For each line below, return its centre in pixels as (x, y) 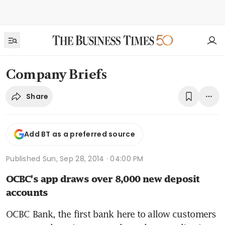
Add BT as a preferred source (80, 134)
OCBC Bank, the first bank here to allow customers (111, 214)
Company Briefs (57, 75)
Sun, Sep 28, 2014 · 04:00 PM (93, 158)
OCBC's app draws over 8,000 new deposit (103, 179)
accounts (27, 192)
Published (24, 158)
